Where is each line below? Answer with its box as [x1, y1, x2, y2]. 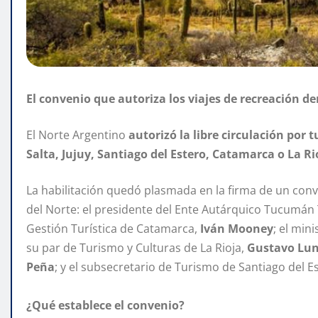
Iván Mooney [200, 221, 273, 237]
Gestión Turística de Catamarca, [26, 221, 200, 237]
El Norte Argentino [26, 127, 128, 143]
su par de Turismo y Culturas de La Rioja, [26, 240, 247, 256]
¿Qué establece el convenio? [26, 297, 185, 314]
